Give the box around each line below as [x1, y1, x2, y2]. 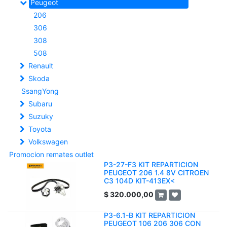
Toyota [28, 125, 51, 133]
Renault [28, 61, 53, 70]
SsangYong [21, 87, 59, 95]
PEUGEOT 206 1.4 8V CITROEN [104, 168, 209, 177]
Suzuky [28, 112, 53, 121]
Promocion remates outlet [9, 150, 94, 159]
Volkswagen [28, 137, 68, 146]
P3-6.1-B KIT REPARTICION [104, 211, 195, 219]
